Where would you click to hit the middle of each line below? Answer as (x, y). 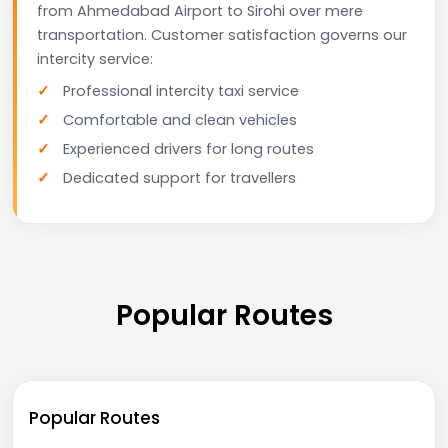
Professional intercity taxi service (181, 90)
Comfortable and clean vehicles (180, 119)
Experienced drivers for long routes (188, 148)
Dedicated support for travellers (179, 177)
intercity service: (95, 58)
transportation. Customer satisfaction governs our (222, 34)
